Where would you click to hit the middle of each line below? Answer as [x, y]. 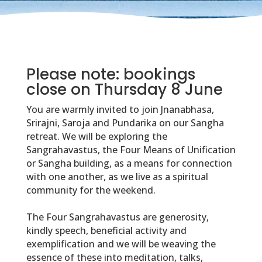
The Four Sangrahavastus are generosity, [117, 217]
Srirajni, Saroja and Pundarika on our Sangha [125, 123]
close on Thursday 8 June [124, 90]
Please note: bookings [111, 75]
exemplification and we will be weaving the [121, 244]
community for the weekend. [92, 190]
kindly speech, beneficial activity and [106, 231]
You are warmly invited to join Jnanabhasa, [120, 110]
